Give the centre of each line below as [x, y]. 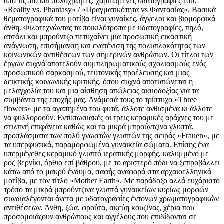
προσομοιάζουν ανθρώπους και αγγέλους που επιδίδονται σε [100, 216]
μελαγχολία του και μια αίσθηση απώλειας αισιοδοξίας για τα [101, 90]
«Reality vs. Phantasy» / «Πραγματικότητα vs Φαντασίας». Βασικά [110, 9]
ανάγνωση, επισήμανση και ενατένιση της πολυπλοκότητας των [105, 45]
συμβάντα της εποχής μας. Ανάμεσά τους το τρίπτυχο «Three [100, 99]
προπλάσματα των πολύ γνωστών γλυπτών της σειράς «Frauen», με [112, 135]
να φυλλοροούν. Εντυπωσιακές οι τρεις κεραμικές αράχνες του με [109, 117]
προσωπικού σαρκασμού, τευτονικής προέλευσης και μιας [97, 72]
